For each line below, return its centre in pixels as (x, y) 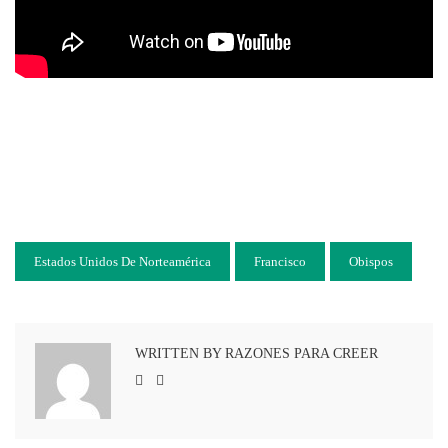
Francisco (280, 262)
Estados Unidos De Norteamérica (122, 262)
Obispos (371, 262)
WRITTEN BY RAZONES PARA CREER (256, 354)
